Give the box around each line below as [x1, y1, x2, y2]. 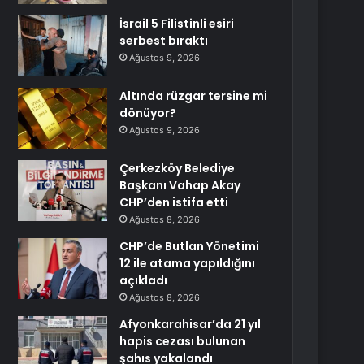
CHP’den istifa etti [119, 194, 229, 210]
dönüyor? [119, 105, 177, 121]
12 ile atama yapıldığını [119, 255, 256, 271]
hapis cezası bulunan [119, 333, 246, 349]
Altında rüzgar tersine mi [119, 88, 268, 104]
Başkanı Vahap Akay [119, 177, 241, 193]
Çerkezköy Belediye [119, 160, 236, 176]
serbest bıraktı [119, 32, 209, 49]
